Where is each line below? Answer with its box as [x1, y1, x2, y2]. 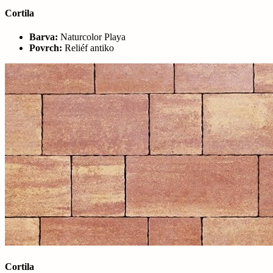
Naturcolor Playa [58, 32, 126, 43]
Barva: [29, 32, 58, 43]
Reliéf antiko [62, 43, 114, 54]
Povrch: [29, 43, 62, 54]
